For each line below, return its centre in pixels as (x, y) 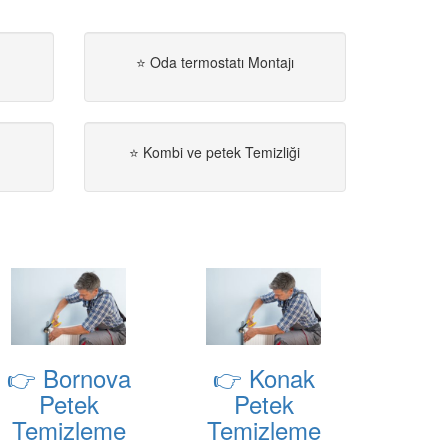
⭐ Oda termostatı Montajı (214, 62)
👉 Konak (263, 378)
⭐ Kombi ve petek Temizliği (215, 152)
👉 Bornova (68, 378)
